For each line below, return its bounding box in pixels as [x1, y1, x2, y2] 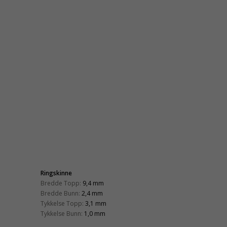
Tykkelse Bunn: [41, 209, 83, 218]
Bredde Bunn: [41, 189, 80, 198]
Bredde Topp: [41, 179, 81, 187]
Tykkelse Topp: [41, 199, 84, 208]
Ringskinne [41, 169, 72, 177]
